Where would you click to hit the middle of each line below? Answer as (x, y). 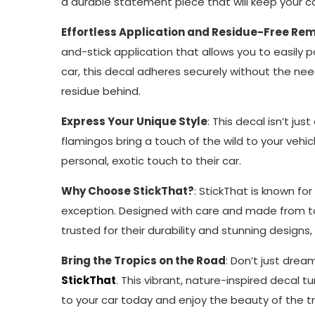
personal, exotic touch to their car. (151, 161)
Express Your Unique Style (134, 121)
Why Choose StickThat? (128, 191)
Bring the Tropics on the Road (143, 261)
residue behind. (101, 91)
